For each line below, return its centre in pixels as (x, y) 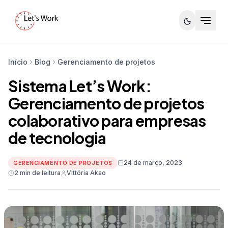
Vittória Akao (86, 173)
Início (18, 62)
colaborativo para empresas (107, 121)
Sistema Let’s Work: (80, 86)
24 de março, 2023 (153, 163)
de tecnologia (57, 138)
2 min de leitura (37, 173)
